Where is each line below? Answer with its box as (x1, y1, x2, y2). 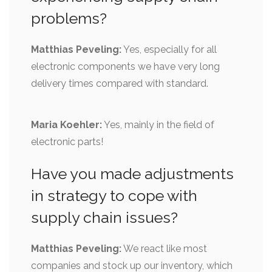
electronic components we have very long (31, 60, 220, 72)
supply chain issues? (31, 208, 178, 226)
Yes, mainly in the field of (102, 118, 214, 131)
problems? (31, 8, 107, 27)
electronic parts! (31, 135, 103, 148)
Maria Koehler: (31, 118, 102, 131)
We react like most (121, 242, 207, 254)
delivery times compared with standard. (31, 77, 208, 89)
